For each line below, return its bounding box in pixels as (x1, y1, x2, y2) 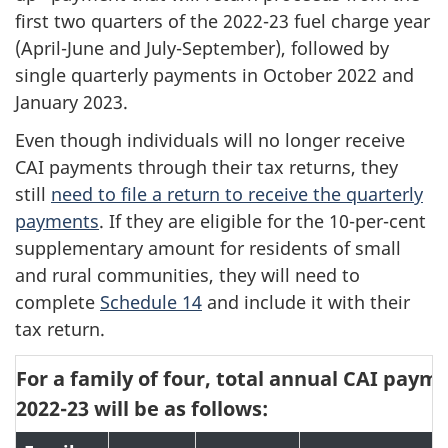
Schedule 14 (100, 290, 202, 315)
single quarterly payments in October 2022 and (15, 62, 414, 87)
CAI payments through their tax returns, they (15, 155, 398, 180)
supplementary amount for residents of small (15, 236, 401, 261)
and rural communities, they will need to (15, 263, 360, 288)
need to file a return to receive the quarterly (51, 182, 423, 207)
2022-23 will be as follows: (16, 394, 268, 422)
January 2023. (15, 89, 128, 114)
